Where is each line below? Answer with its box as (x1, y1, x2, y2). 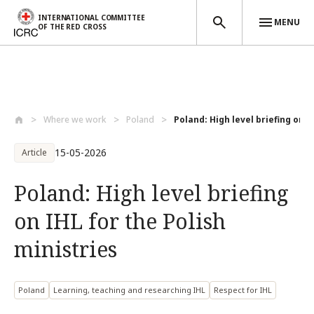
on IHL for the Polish (14, 207, 226, 235)
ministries (14, 235, 117, 264)
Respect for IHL (214, 285, 272, 295)
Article (22, 146, 47, 158)
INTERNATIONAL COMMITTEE (38, 13, 145, 22)
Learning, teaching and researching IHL (53, 285, 205, 295)
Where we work (43, 114, 107, 125)
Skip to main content (8, 97, 104, 110)
